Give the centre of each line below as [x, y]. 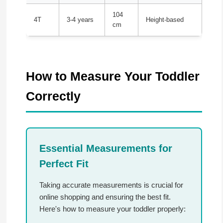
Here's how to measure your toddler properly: [112, 209]
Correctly [53, 96]
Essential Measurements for [106, 148]
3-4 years [80, 20]
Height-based [165, 20]
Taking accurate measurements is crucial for [111, 185]
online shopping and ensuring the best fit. [105, 197]
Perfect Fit [64, 164]
